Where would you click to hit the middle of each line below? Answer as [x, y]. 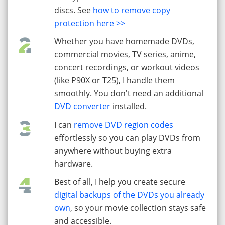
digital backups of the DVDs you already [129, 195]
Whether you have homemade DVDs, [124, 41]
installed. [128, 107]
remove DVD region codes [123, 125]
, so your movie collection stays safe [138, 208]
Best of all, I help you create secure [120, 182]
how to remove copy [131, 10]
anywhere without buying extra [113, 151]
